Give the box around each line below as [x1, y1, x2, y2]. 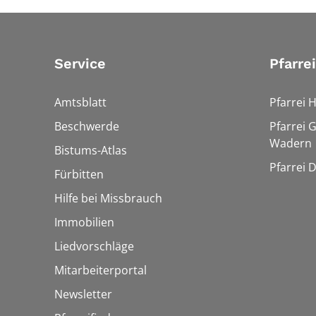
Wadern [269, 135, 312, 151]
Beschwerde [54, 119, 119, 134]
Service [54, 55, 106, 72]
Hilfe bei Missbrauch [54, 190, 162, 206]
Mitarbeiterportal [54, 262, 147, 278]
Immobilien [54, 214, 114, 230]
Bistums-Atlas [54, 142, 127, 158]
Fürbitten [54, 166, 104, 182]
